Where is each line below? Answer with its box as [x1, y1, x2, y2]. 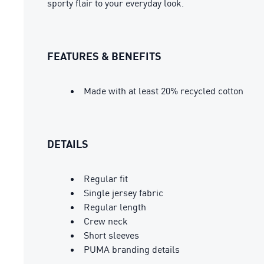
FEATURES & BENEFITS [47, 49, 161, 62]
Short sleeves [84, 229, 139, 241]
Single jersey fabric [84, 187, 163, 199]
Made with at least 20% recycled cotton [84, 85, 243, 97]
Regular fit [84, 173, 128, 184]
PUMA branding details [84, 243, 180, 255]
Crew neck [84, 215, 128, 227]
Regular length [84, 201, 146, 213]
